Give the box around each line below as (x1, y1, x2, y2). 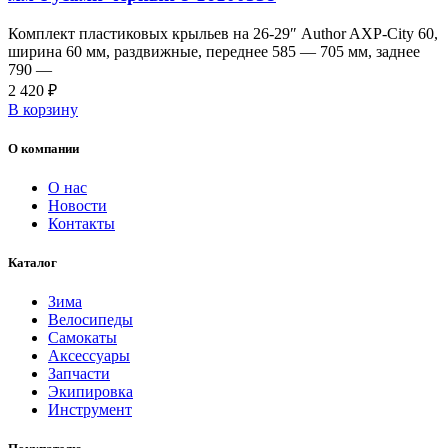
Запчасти (48, 365, 110, 383)
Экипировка (48, 383, 133, 401)
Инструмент (48, 401, 132, 419)
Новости (48, 196, 107, 214)
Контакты (48, 214, 115, 232)
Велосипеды (48, 311, 133, 329)
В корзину (8, 100, 78, 118)
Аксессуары (48, 347, 130, 365)
